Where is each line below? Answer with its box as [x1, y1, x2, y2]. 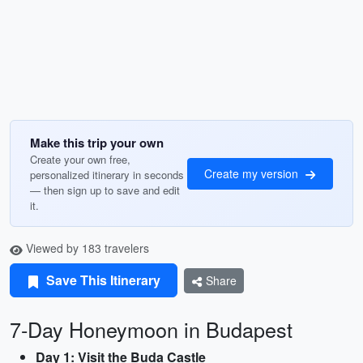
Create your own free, [30, 152, 130, 167]
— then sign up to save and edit [30, 182, 180, 198]
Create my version [204, 164, 301, 181]
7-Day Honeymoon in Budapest [10, 314, 293, 344]
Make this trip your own [30, 134, 164, 152]
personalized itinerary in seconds [30, 167, 184, 182]
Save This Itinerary [43, 271, 160, 289]
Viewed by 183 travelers [23, 240, 149, 256]
